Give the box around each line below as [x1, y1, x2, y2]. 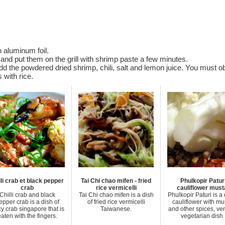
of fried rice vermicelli [87, 198, 145, 205]
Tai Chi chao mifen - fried [81, 177, 151, 184]
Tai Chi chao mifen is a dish [78, 191, 154, 198]
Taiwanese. [100, 205, 132, 212]
